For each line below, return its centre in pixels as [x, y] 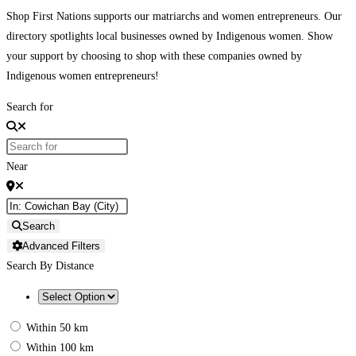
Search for [30, 106]
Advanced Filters [61, 246]
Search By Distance [50, 265]
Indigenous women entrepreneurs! [83, 75]
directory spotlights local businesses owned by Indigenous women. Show [170, 36]
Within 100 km [60, 347]
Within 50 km [57, 327]
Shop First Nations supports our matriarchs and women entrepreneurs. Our [174, 16]
